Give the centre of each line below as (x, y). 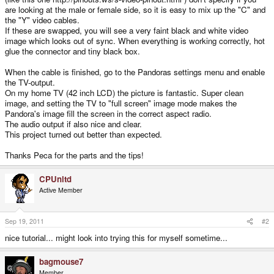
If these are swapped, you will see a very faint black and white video (127, 30)
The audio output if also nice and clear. (73, 124)
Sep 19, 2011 (24, 221)
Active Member (61, 190)
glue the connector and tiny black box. (72, 51)
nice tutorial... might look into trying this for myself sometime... (116, 238)
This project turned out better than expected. (83, 134)
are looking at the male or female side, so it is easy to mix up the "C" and (135, 9)
